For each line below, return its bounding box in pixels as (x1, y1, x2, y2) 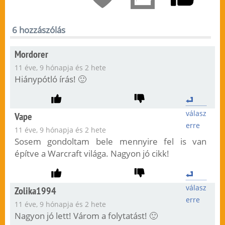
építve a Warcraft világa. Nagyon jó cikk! (14, 148, 169, 160)
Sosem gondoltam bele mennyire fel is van (14, 136, 207, 148)
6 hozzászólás (12, 24, 66, 36)
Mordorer (14, 48, 48, 61)
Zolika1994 (14, 184, 56, 198)
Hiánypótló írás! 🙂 (14, 73, 86, 85)
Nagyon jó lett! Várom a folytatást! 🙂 (14, 210, 158, 222)
